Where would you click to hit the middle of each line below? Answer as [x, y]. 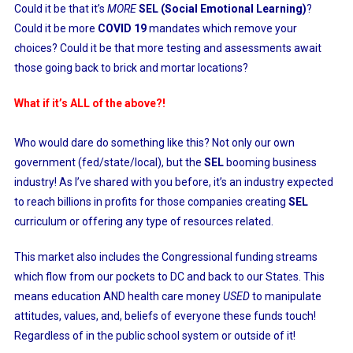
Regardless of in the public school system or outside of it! [154, 336]
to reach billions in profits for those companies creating [150, 202]
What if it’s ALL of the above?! [89, 103]
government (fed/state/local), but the [109, 162]
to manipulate [285, 296]
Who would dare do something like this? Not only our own [154, 143]
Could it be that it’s [60, 9]
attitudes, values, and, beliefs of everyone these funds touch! [165, 316]
